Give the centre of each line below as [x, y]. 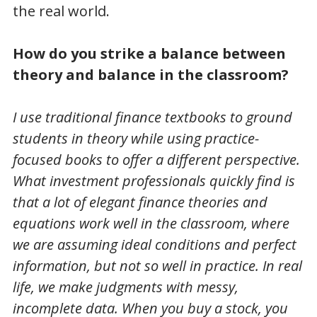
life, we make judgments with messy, [125, 287]
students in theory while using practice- [136, 139]
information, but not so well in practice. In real [157, 266]
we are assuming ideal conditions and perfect [154, 245]
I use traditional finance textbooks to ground [152, 117]
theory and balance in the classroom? [150, 75]
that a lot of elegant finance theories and [140, 202]
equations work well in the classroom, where [151, 224]
